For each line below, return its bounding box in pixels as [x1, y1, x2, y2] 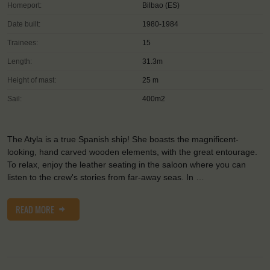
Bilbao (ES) [142, 1, 180, 10]
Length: [7, 57, 32, 66]
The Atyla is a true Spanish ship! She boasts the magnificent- [7, 134, 239, 145]
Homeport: [7, 1, 42, 10]
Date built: [7, 20, 40, 29]
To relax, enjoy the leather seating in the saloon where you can [7, 160, 246, 170]
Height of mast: [7, 76, 56, 85]
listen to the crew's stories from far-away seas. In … [7, 172, 204, 183]
